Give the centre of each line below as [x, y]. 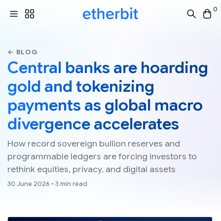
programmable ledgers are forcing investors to [102, 157]
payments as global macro [105, 105]
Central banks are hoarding [108, 68]
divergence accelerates [93, 124]
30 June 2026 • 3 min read [47, 184]
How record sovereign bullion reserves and [94, 144]
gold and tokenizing [81, 87]
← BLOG [23, 52]
